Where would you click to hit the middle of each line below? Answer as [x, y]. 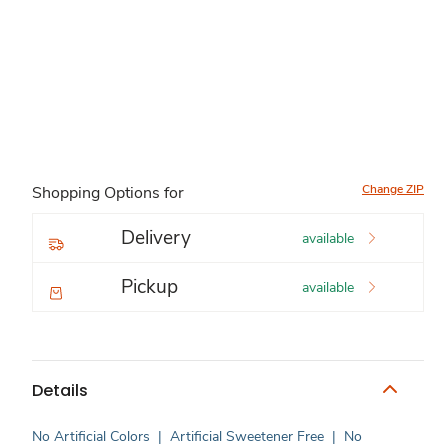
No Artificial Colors [91, 436]
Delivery [156, 238]
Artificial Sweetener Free [247, 436]
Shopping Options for [108, 193]
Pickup [149, 287]
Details [60, 390]
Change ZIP [393, 189]
